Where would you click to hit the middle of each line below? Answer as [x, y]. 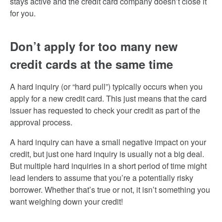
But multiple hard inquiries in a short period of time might [108, 166]
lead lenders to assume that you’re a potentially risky [102, 178]
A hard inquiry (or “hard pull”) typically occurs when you [106, 86]
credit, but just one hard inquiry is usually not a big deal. [107, 154]
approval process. [41, 122]
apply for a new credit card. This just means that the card [108, 98]
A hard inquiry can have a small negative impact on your [108, 142]
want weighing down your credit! [66, 201]
